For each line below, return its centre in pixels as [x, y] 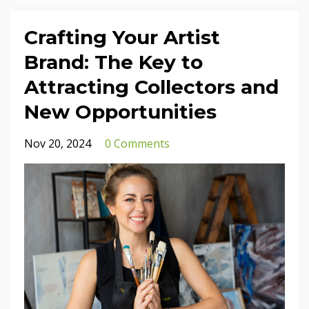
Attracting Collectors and [151, 87]
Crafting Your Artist [122, 37]
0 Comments [137, 143]
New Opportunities [120, 111]
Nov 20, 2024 [58, 143]
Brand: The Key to [113, 62]
